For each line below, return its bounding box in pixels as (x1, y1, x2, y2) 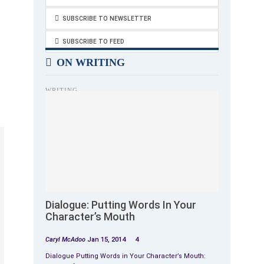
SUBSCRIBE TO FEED (62, 38, 124, 45)
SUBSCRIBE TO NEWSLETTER (62, 15, 151, 22)
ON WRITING (54, 57, 125, 68)
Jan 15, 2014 (87, 235, 126, 243)
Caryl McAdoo (45, 235, 87, 243)
